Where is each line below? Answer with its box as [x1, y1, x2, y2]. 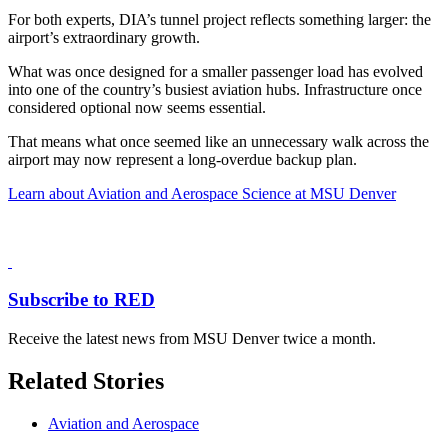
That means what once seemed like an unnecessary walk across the [8, 132, 429, 150]
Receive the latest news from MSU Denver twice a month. [8, 329, 376, 347]
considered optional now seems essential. [8, 98, 266, 116]
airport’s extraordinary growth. [8, 28, 200, 46]
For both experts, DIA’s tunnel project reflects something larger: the [8, 10, 431, 28]
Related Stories [8, 367, 164, 394]
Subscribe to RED [8, 289, 155, 311]
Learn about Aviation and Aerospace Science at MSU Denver [8, 184, 396, 202]
